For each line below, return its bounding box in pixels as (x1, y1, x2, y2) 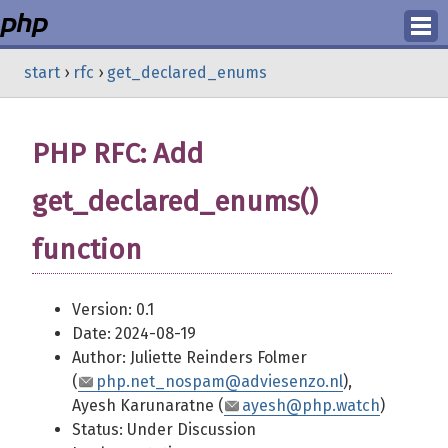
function (32, 233, 142, 266)
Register (193, 107, 255, 126)
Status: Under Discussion (72, 420, 256, 439)
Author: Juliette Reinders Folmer (72, 348, 307, 367)
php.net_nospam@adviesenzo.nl (96, 372, 343, 391)
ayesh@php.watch (242, 396, 380, 415)
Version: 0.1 (72, 300, 154, 319)
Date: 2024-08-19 (72, 324, 196, 343)
